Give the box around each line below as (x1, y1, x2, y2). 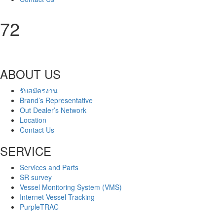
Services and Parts (20, 162, 78, 173)
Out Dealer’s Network (20, 105, 86, 115)
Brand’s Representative (20, 95, 93, 106)
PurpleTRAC (20, 202, 59, 212)
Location (20, 115, 46, 125)
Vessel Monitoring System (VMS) (20, 182, 122, 192)
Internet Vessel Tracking (20, 192, 95, 202)
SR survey (20, 172, 52, 183)
